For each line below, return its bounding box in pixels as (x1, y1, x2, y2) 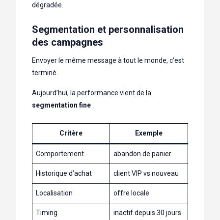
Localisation (36, 189, 73, 197)
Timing (36, 209, 57, 217)
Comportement (36, 150, 84, 158)
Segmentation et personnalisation (32, 24, 184, 36)
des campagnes (32, 36, 103, 49)
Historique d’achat (36, 169, 92, 178)
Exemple (135, 129, 163, 137)
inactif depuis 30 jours (113, 209, 181, 217)
